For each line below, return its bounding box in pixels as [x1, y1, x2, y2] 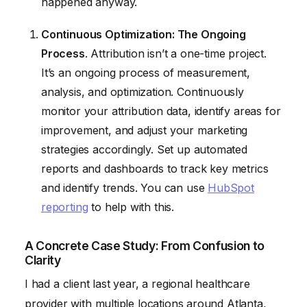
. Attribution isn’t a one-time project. [84, 46, 267, 60]
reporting [41, 199, 88, 214]
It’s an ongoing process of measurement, [41, 65, 251, 79]
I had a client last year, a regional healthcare [25, 277, 250, 291]
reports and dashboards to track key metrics [41, 161, 269, 175]
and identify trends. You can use [41, 180, 208, 195]
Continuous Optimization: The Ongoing [41, 27, 246, 41]
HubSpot [208, 180, 254, 195]
